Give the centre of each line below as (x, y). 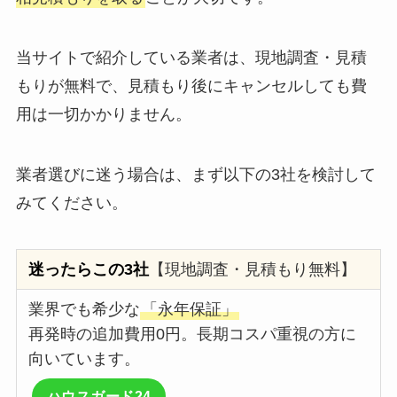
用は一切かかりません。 (103, 114)
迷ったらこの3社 (89, 269)
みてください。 (71, 202)
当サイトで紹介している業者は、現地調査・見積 (191, 57)
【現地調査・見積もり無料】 (253, 269)
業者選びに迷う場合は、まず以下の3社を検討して (195, 174)
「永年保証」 (190, 309)
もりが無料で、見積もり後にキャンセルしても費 (191, 86)
